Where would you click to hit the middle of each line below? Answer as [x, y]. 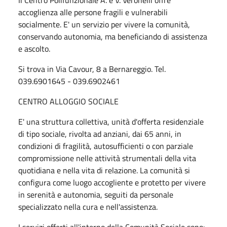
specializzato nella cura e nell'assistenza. [88, 206]
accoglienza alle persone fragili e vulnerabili [93, 12]
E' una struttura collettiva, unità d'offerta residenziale [111, 121]
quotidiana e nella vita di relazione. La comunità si [104, 170]
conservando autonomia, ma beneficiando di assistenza [113, 36]
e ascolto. [34, 48]
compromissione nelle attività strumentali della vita [107, 158]
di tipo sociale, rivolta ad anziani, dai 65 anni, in [100, 134]
